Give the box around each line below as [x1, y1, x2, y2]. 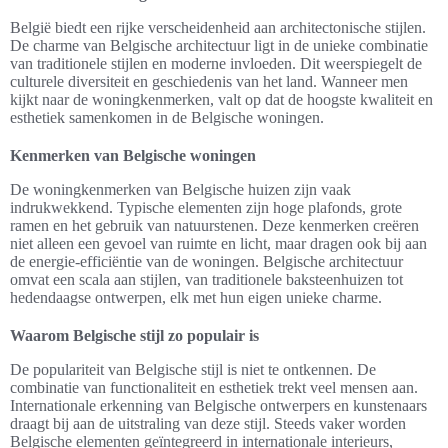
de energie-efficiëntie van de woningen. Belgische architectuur [10, 252, 403, 270]
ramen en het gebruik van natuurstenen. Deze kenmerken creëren [10, 216, 419, 234]
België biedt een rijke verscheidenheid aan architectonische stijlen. [10, 18, 426, 36]
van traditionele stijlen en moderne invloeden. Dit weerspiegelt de [10, 54, 422, 72]
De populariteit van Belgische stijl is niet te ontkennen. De [10, 360, 376, 378]
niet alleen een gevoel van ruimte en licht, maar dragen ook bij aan [10, 234, 427, 252]
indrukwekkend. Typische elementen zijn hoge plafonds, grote [10, 198, 402, 216]
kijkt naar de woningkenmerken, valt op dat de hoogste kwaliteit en [10, 90, 433, 108]
